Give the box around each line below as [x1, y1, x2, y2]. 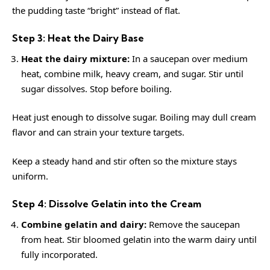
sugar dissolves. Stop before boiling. [21, 82, 172, 95]
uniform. [12, 169, 48, 182]
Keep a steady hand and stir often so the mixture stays [12, 154, 237, 167]
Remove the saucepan [146, 218, 240, 230]
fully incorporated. [21, 248, 98, 260]
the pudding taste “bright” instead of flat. [12, 4, 180, 16]
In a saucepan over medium [130, 52, 248, 64]
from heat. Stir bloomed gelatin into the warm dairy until [21, 233, 257, 245]
